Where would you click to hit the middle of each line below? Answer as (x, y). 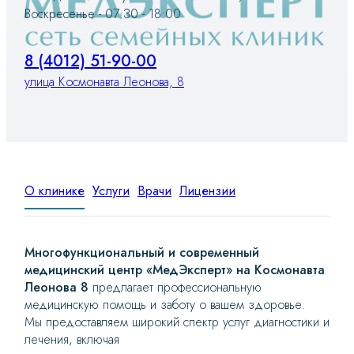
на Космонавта (281, 270)
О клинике (55, 191)
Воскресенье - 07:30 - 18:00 (103, 14)
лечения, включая (72, 340)
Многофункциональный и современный (142, 253)
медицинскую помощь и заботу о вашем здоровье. (165, 305)
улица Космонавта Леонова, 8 (104, 82)
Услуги (111, 191)
